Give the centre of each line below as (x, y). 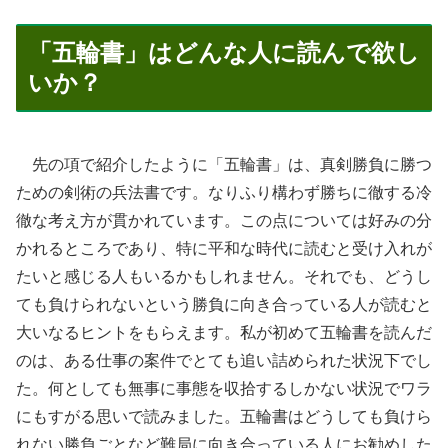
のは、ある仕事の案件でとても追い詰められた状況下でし (224, 360)
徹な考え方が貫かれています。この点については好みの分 (224, 220)
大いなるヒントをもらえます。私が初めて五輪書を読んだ (224, 332)
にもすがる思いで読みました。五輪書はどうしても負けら (224, 416)
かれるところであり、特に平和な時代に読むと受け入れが (224, 248)
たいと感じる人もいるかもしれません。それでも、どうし (224, 276)
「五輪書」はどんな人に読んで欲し (224, 53)
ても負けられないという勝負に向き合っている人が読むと (224, 304)
